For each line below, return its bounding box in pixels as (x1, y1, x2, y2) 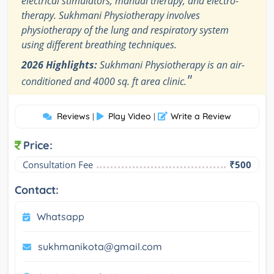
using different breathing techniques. (21, 38, 177, 52)
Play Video (108, 111, 151, 122)
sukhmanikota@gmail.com (38, 240, 162, 253)
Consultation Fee (23, 158, 93, 171)
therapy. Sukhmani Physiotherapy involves (21, 9, 200, 23)
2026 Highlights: (21, 58, 97, 72)
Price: (23, 138, 53, 153)
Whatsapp (37, 210, 84, 223)
